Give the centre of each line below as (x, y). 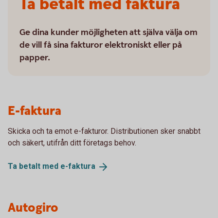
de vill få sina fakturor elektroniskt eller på (101, 45)
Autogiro (33, 208)
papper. (35, 58)
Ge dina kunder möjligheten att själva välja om (109, 32)
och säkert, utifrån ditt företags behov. (73, 143)
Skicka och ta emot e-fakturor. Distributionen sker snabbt (104, 131)
